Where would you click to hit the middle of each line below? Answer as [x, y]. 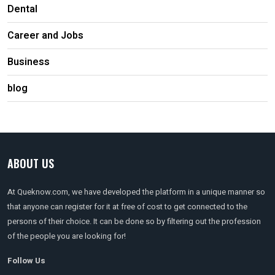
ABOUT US [31, 163]
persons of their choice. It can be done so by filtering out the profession [134, 221]
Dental [22, 9]
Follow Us [26, 260]
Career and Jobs [45, 35]
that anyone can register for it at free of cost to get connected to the [127, 206]
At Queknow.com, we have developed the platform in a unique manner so [136, 192]
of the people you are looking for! [67, 236]
